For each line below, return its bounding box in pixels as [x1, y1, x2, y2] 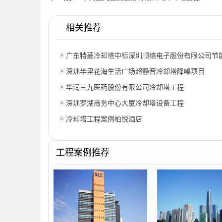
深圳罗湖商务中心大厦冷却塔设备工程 [66, 99, 184, 107]
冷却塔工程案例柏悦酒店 [66, 114, 142, 123]
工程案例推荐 [56, 147, 110, 158]
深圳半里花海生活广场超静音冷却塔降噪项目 [66, 67, 205, 75]
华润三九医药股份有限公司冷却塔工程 [66, 83, 184, 91]
